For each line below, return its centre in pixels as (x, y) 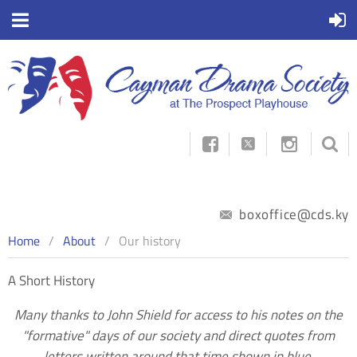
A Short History (51, 280)
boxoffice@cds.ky (292, 214)
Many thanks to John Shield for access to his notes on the (178, 314)
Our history (150, 240)
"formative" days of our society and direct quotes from (178, 335)
